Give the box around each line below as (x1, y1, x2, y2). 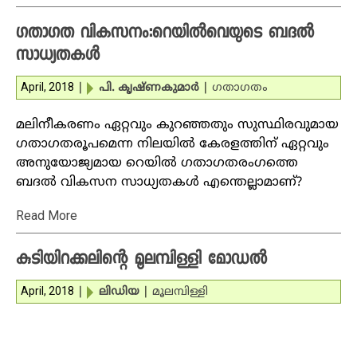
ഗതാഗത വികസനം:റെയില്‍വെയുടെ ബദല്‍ (16, 22, 314, 46)
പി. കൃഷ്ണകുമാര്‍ (99, 81, 199, 95)
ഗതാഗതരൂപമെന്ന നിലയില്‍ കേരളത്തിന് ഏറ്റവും (16, 136, 329, 152)
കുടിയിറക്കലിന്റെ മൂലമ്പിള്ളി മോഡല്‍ (16, 249, 267, 273)
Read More (16, 208, 77, 223)
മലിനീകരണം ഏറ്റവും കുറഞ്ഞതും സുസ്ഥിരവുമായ (16, 117, 339, 133)
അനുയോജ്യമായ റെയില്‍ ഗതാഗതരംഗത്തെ (16, 155, 298, 171)
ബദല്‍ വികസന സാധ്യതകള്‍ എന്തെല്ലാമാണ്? (16, 175, 302, 190)
